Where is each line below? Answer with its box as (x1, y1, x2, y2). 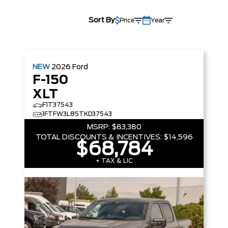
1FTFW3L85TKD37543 (42, 111, 112, 117)
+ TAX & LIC (95, 158, 133, 164)
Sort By (88, 17, 115, 24)
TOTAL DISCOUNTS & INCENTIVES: (35, 134, 162, 141)
